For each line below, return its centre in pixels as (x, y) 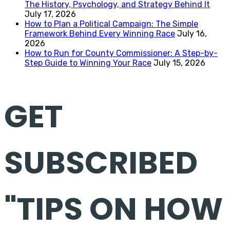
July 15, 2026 (179, 63)
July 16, (192, 33)
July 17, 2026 (50, 14)
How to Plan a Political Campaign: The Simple (111, 24)
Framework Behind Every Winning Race (100, 33)
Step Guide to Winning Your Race (88, 63)
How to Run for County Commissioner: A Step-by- (121, 53)
